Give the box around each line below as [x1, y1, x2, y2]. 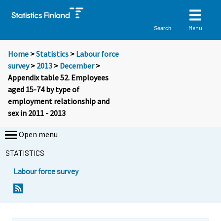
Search [154, 25, 172, 31]
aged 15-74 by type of [8, 84, 79, 95]
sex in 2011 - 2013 [8, 108, 66, 118]
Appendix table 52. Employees [8, 73, 109, 83]
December [60, 61, 94, 71]
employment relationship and [8, 96, 110, 107]
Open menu [19, 129, 58, 140]
